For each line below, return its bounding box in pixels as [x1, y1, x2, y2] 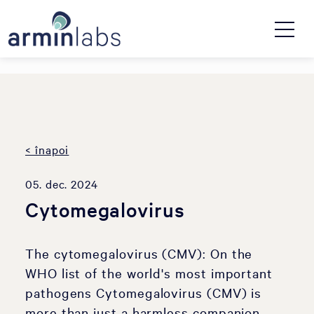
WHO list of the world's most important [25, 264, 273, 281]
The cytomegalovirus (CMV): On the [25, 245, 253, 261]
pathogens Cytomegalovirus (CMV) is [25, 284, 262, 301]
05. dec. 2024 [25, 176, 98, 191]
